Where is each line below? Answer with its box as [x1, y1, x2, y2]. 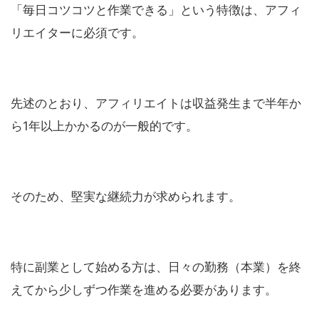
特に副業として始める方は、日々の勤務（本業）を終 [11, 260, 301, 275]
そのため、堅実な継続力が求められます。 [11, 189, 241, 204]
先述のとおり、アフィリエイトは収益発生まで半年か [11, 96, 301, 111]
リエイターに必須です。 [11, 26, 144, 41]
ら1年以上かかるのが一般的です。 [11, 119, 198, 134]
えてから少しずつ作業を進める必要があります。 [11, 283, 277, 298]
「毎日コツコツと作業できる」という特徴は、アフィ [11, 3, 301, 18]
